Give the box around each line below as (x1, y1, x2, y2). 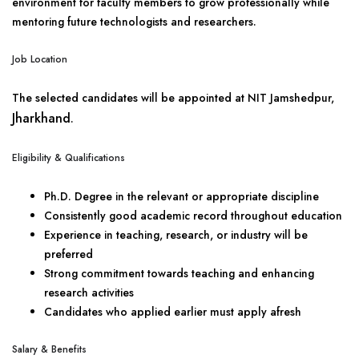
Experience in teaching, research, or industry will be (44, 227, 308, 243)
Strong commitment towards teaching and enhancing (44, 265, 314, 281)
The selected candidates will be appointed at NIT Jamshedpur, (12, 90, 334, 106)
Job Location (12, 52, 67, 67)
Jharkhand (12, 109, 71, 127)
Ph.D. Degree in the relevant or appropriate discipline (44, 188, 319, 204)
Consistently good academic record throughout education (44, 208, 342, 224)
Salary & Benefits (12, 342, 87, 357)
